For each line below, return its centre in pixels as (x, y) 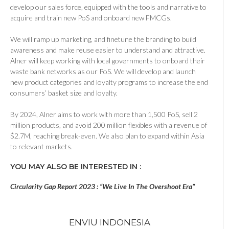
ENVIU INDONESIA (110, 223)
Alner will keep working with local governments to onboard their (108, 61)
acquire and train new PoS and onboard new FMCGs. (93, 18)
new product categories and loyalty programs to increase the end (109, 82)
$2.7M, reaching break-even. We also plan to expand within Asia (107, 136)
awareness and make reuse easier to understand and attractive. (108, 50)
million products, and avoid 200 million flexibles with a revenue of (109, 125)
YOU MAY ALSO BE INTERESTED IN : (77, 167)
